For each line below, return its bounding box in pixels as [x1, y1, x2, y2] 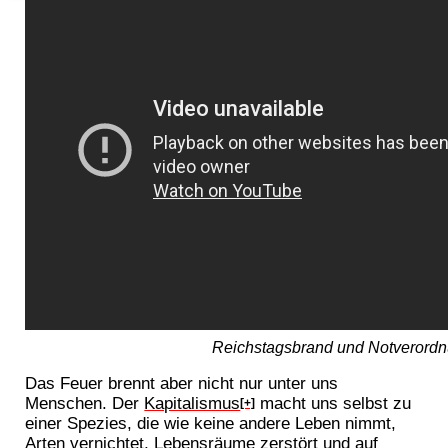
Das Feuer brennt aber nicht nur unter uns [25, 373, 339, 394]
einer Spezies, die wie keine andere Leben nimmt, [25, 413, 397, 434]
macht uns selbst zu [255, 393, 412, 414]
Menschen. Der [25, 393, 145, 414]
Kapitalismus [144, 393, 241, 414]
